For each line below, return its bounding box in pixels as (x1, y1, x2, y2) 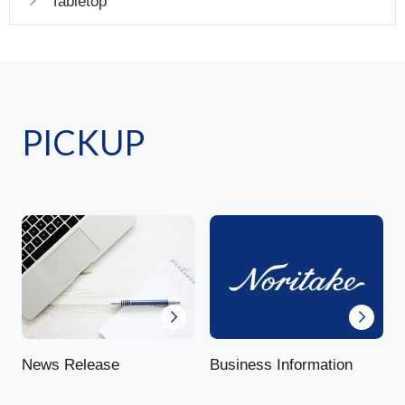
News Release (21, 355, 119, 373)
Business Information (209, 355, 353, 373)
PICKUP (21, 121, 145, 163)
